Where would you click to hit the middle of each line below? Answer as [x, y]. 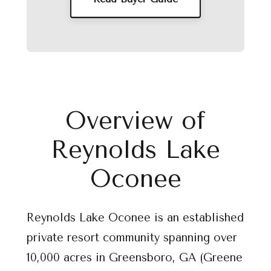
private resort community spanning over [132, 238]
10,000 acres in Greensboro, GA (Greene [135, 258]
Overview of [135, 121]
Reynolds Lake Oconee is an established [135, 218]
